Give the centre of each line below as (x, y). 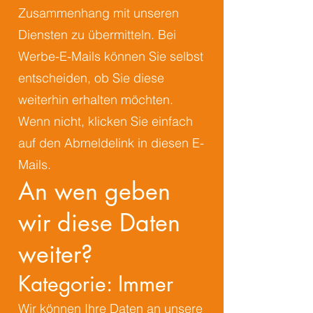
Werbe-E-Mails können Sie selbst (111, 56)
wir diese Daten (99, 223)
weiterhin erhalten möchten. (96, 100)
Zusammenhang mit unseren (99, 13)
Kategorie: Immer (96, 284)
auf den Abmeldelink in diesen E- (111, 143)
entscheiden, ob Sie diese (91, 78)
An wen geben (94, 191)
